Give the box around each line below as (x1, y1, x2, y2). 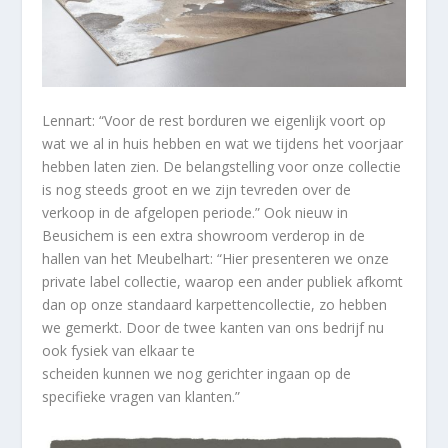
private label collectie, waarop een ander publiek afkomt (42, 272, 404, 292)
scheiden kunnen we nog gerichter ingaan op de (42, 364, 352, 384)
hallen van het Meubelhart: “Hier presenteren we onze (42, 249, 390, 269)
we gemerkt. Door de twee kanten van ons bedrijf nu (42, 318, 385, 338)
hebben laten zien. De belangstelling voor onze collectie (42, 157, 402, 177)
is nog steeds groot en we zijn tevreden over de (42, 180, 352, 200)
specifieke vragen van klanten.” (42, 387, 241, 407)
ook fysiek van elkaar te (42, 341, 196, 361)
